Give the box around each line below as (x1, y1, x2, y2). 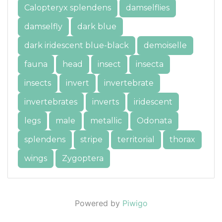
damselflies (126, 2, 169, 12)
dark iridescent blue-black (24, 40, 129, 50)
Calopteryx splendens (24, 2, 111, 12)
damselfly (24, 21, 62, 31)
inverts (92, 97, 119, 107)
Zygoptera (62, 153, 104, 163)
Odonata (137, 115, 172, 125)
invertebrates (24, 97, 77, 107)
